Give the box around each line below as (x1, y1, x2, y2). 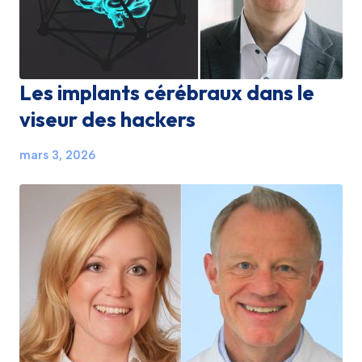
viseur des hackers (19, 106, 196, 133)
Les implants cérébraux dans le (19, 79, 314, 106)
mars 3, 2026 (19, 148, 95, 162)
